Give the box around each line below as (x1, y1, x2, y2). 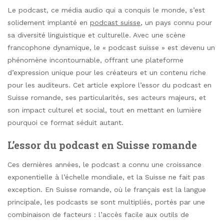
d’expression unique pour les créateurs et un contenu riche (7, 68, 206, 76)
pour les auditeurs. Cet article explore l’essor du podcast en (7, 81, 211, 89)
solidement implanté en (7, 18, 90, 26)
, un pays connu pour (140, 18, 212, 26)
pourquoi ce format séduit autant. (7, 118, 123, 126)
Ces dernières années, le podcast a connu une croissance (7, 160, 201, 169)
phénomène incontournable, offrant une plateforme (7, 56, 183, 64)
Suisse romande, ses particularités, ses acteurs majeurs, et (7, 93, 206, 101)
